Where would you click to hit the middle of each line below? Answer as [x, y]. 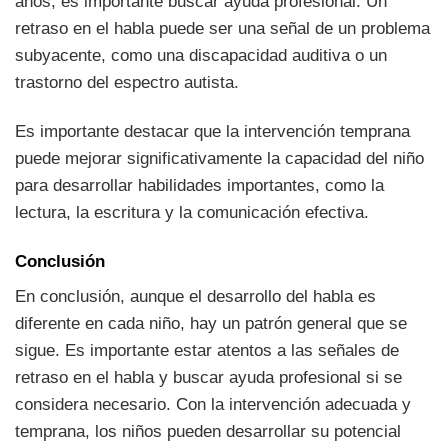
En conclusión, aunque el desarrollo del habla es [195, 297]
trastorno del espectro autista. [127, 82]
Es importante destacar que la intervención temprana [212, 131]
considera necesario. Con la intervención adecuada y [213, 405]
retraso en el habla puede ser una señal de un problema [222, 28]
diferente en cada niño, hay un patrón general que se [211, 324]
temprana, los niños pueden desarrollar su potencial [208, 432]
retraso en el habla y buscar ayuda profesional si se [208, 378]
